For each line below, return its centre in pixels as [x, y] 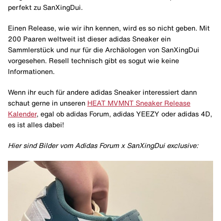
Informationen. [31, 72]
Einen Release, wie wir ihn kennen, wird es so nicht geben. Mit [109, 28]
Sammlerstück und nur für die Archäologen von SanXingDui [104, 50]
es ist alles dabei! [36, 125]
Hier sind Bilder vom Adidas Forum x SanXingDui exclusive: [103, 146]
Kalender [22, 114]
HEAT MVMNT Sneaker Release [139, 103]
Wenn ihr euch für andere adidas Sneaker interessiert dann [102, 92]
